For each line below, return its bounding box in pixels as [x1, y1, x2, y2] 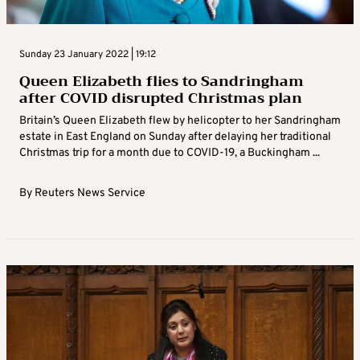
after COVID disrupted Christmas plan [19, 84, 302, 111]
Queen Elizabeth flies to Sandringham [19, 67, 304, 94]
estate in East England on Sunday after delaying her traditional [19, 129, 331, 144]
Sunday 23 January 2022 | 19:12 [19, 47, 156, 61]
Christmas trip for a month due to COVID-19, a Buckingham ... [19, 145, 320, 160]
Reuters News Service [35, 186, 145, 200]
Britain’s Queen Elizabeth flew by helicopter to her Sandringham [19, 113, 341, 128]
